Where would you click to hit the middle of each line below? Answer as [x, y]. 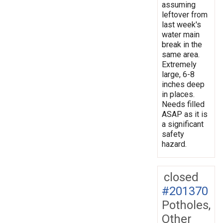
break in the [182, 44]
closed [181, 177]
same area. [181, 54]
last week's [181, 24]
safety [173, 134]
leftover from [185, 14]
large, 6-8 [178, 74]
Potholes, [186, 205]
